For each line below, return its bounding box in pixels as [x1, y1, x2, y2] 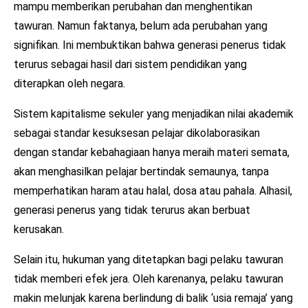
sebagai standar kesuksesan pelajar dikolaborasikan [14, 126, 260, 140]
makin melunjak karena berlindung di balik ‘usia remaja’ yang [14, 291, 293, 305]
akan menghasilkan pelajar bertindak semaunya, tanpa [14, 164, 269, 178]
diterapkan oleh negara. [14, 76, 125, 90]
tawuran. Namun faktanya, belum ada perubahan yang [14, 19, 267, 32]
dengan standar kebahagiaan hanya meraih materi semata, [14, 145, 289, 159]
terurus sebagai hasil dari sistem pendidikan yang [14, 57, 247, 71]
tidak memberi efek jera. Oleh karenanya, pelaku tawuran [14, 272, 283, 285]
